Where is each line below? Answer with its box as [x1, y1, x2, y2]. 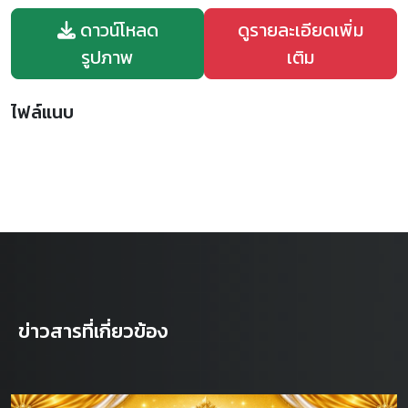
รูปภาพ [81, 43, 135, 71]
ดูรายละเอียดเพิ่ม [238, 15, 364, 44]
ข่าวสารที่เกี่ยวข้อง [18, 315, 168, 346]
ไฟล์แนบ [11, 97, 74, 126]
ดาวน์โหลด [75, 15, 158, 44]
